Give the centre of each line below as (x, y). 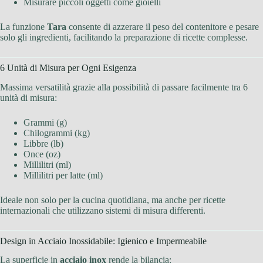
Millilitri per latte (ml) (63, 175)
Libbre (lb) (43, 143)
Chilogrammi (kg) (57, 133)
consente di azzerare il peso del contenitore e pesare (163, 26)
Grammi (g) (45, 122)
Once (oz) (42, 154)
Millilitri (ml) (47, 164)
